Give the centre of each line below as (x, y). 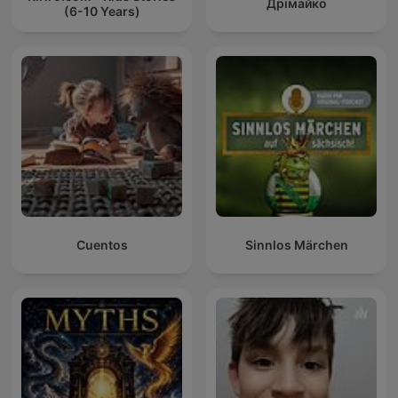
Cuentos (102, 245)
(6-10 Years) (102, 11)
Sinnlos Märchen (296, 245)
